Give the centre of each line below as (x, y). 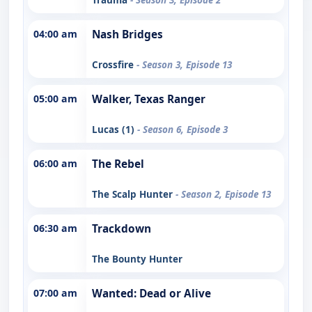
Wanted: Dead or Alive (151, 293)
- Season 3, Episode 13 (184, 64)
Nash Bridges (127, 34)
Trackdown (122, 228)
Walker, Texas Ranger (149, 99)
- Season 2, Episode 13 (223, 194)
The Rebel (118, 164)
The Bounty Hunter (137, 259)
